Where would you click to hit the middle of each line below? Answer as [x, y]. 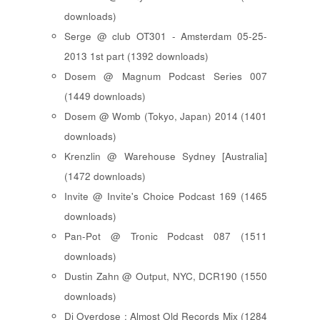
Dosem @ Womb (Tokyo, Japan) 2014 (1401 [166, 116]
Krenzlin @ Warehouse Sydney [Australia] [166, 156]
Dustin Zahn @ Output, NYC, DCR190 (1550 [166, 276]
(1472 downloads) [105, 176]
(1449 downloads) [105, 96]
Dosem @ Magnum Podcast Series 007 [166, 76]
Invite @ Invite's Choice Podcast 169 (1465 [166, 196]
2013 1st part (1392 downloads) [136, 56]
